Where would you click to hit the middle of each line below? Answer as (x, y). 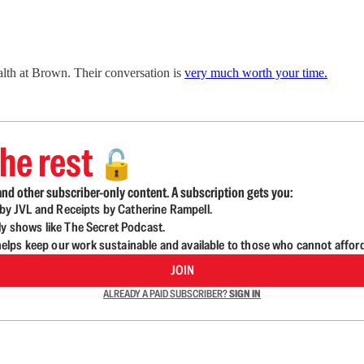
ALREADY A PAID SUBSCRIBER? (166, 294)
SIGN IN (245, 294)
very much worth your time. (256, 73)
